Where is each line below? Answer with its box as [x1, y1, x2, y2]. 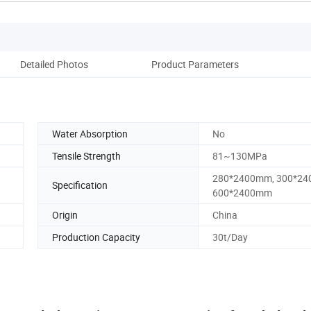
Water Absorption [52, 126, 128, 140]
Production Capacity [52, 230, 140, 244]
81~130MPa [212, 149, 267, 162]
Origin [52, 208, 78, 221]
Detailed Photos [20, 57, 88, 71]
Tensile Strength [52, 149, 121, 162]
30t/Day [212, 230, 248, 244]
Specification [52, 178, 108, 192]
